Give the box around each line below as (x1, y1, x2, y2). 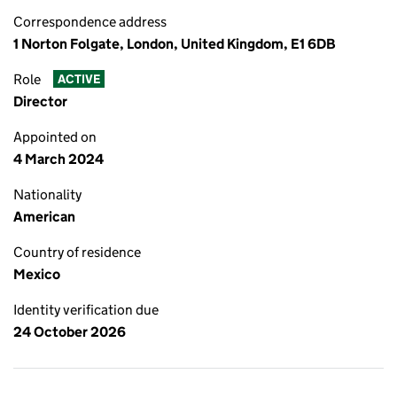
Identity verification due (13, 301, 159, 318)
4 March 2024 (13, 151, 104, 167)
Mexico (13, 266, 60, 283)
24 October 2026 (13, 323, 126, 340)
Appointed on (13, 128, 97, 145)
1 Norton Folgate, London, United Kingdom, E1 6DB (13, 35, 336, 52)
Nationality (13, 186, 82, 203)
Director (13, 93, 67, 110)
